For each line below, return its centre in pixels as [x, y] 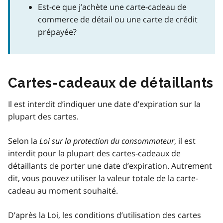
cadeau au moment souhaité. [63, 190]
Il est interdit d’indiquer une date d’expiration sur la [104, 104]
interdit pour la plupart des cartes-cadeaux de [94, 153]
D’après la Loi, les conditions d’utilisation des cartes [105, 215]
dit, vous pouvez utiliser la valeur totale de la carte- [103, 178]
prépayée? [57, 32]
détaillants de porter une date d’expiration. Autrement [110, 166]
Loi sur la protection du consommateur [107, 141]
